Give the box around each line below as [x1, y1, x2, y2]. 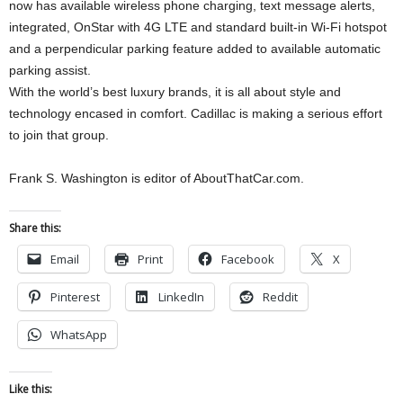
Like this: [9, 381, 52, 397]
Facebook [221, 251, 274, 267]
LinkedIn [158, 289, 204, 305]
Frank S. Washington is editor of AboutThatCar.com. [9, 171, 304, 185]
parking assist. [9, 63, 91, 77]
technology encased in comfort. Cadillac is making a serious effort [9, 106, 382, 121]
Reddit [263, 289, 298, 305]
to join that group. [9, 128, 109, 142]
